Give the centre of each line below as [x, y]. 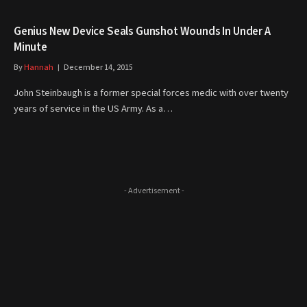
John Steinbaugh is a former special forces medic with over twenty [151, 93]
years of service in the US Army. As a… [93, 109]
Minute [30, 47]
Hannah [39, 67]
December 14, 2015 [98, 67]
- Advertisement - [154, 191]
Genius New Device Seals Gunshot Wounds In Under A [142, 32]
